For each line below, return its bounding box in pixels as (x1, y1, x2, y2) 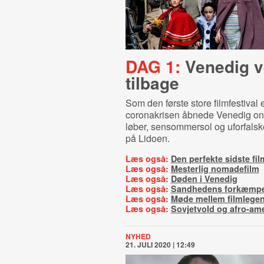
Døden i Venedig (170, 173, 237, 184)
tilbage (125, 71, 179, 95)
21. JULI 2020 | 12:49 (125, 239, 195, 250)
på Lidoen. (125, 131, 170, 145)
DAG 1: (125, 54, 180, 78)
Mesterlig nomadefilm (170, 163, 259, 174)
